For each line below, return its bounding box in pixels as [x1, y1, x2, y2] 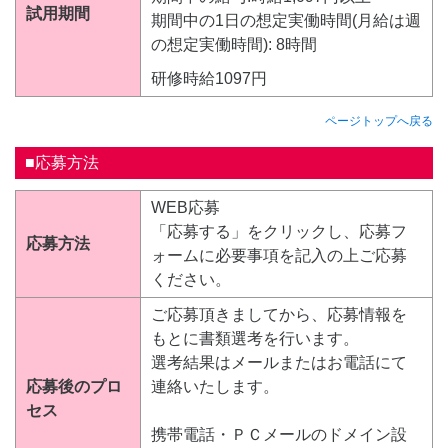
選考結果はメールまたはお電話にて [151, 353, 407, 371]
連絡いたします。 [151, 377, 279, 395]
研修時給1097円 [151, 69, 267, 87]
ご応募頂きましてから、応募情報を [151, 305, 407, 323]
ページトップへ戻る [325, 113, 433, 128]
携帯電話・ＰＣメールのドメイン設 [151, 425, 407, 443]
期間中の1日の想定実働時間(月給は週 [151, 11, 421, 29]
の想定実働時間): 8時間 [151, 35, 317, 53]
